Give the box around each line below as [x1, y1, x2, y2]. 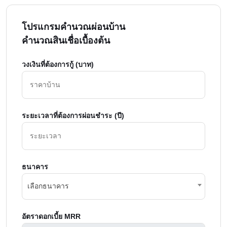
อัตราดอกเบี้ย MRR [22, 212, 81, 220]
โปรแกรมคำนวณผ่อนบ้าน [22, 21, 125, 32]
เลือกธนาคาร [27, 181, 69, 190]
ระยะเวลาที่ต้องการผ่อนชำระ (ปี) [22, 111, 124, 120]
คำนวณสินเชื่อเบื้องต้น [22, 35, 110, 46]
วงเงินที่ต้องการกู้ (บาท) [22, 60, 94, 68]
